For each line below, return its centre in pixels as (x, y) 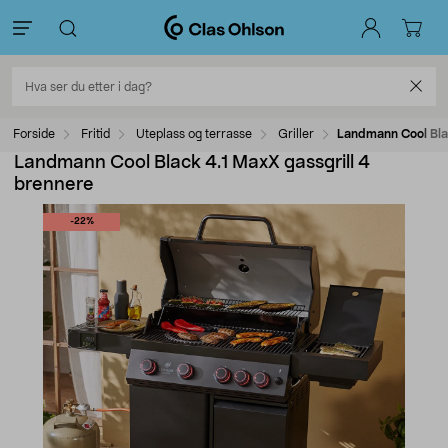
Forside (34, 134)
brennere (54, 185)
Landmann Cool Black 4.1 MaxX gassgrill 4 (192, 163)
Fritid (95, 134)
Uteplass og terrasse (194, 134)
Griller (296, 134)
